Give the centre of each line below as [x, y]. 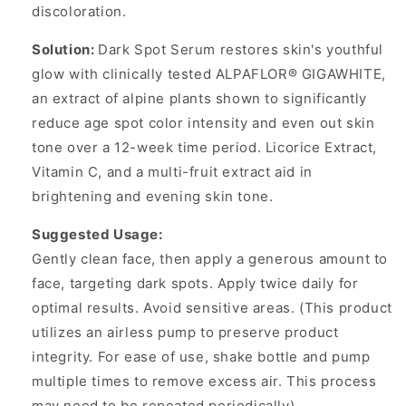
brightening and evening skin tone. [153, 197]
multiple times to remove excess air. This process [204, 382]
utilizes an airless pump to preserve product [185, 333]
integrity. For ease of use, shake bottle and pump [201, 357]
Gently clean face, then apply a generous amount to [210, 259]
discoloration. [79, 12]
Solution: [65, 50]
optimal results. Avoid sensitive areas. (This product [212, 308]
